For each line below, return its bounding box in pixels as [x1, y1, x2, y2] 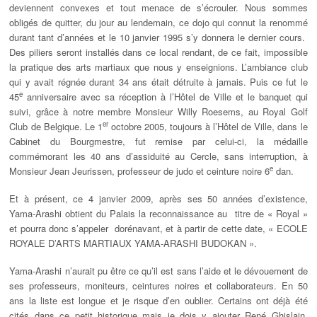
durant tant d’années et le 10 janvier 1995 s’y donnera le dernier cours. [9, 30, 308, 45]
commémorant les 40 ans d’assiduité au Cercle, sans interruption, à [9, 149, 308, 163]
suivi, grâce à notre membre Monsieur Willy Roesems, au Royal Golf [9, 105, 308, 119]
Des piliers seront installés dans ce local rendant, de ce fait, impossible [9, 45, 308, 59]
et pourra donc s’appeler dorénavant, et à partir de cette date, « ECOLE [9, 221, 308, 236]
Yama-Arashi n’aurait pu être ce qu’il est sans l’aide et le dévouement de [9, 264, 308, 278]
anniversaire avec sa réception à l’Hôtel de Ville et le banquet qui [23, 90, 308, 104]
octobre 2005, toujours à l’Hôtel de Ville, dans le [108, 120, 308, 134]
